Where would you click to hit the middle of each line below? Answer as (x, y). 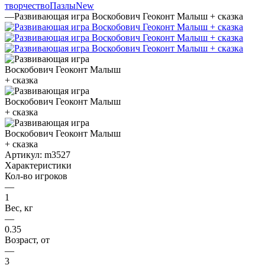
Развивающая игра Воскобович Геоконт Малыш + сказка (129, 16)
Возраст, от (27, 240)
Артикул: (23, 154)
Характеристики (38, 165)
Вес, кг (19, 208)
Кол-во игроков (36, 176)
